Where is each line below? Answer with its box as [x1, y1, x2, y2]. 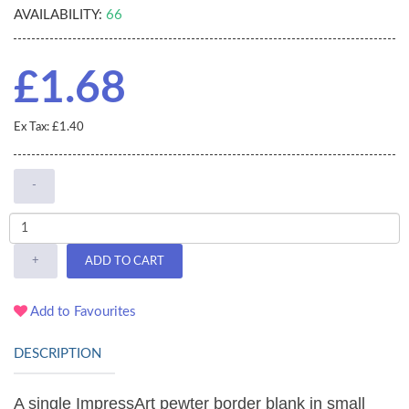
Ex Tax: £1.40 [14, 121, 84, 134]
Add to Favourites [27, 305, 136, 320]
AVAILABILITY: [14, 8, 102, 23]
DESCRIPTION [14, 347, 101, 362]
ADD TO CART [85, 255, 164, 267]
